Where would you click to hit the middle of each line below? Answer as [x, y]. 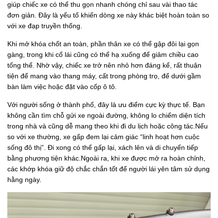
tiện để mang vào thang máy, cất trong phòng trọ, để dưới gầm [104, 76]
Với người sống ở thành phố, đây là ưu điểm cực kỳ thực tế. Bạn [106, 105]
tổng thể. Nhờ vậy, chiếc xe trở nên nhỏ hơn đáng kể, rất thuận [104, 65]
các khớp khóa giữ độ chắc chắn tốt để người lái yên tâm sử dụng [109, 169]
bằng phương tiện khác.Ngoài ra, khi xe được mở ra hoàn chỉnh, [106, 158]
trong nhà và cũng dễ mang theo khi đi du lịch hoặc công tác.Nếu [108, 126]
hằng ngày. [24, 180]
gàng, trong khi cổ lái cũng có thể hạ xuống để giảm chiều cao [103, 55]
